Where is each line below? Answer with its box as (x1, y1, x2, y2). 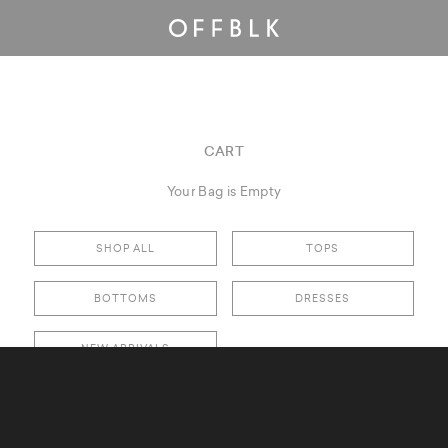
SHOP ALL (95, 241, 155, 255)
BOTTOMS (93, 291, 157, 305)
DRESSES (295, 291, 351, 305)
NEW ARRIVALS (80, 341, 170, 355)
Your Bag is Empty (166, 182, 282, 200)
